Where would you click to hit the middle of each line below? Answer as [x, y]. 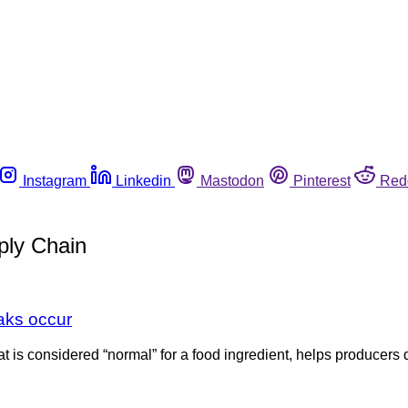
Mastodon [232, 180]
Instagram [55, 180]
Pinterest [322, 180]
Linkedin [143, 180]
